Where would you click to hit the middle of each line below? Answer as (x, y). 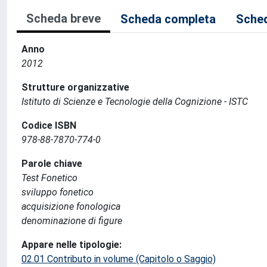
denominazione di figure (72, 221)
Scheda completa (168, 19)
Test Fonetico (49, 178)
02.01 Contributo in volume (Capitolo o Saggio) (119, 259)
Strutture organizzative (75, 87)
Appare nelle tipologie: (72, 245)
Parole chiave (52, 164)
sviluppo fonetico (58, 192)
